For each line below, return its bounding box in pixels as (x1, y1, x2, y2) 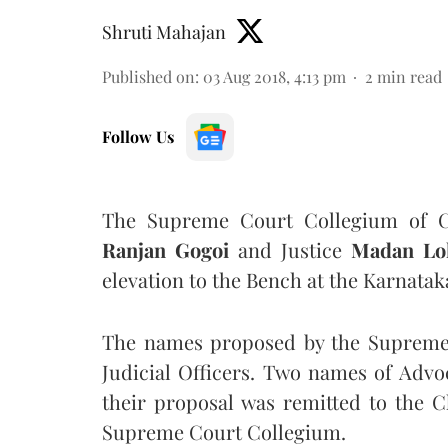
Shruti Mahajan (102, 19, 226, 44)
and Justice (229, 235, 351, 263)
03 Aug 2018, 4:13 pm (203, 65, 346, 87)
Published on (102, 65, 195, 87)
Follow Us (102, 125, 174, 147)
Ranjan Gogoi (102, 235, 229, 263)
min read (377, 65, 442, 87)
